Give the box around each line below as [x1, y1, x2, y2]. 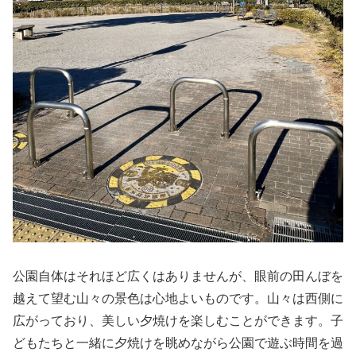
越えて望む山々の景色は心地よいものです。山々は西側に [13, 291, 343, 305]
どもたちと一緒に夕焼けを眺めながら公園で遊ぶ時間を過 [13, 335, 343, 350]
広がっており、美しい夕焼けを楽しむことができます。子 [13, 313, 343, 327]
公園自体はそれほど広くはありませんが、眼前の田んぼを [13, 269, 343, 283]
